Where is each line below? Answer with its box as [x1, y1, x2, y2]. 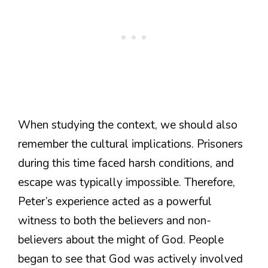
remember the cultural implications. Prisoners [18, 136, 243, 152]
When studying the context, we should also [18, 117, 237, 133]
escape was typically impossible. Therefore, [18, 174, 235, 190]
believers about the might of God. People [18, 232, 224, 248]
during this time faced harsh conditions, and [18, 155, 234, 171]
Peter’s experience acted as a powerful [18, 193, 212, 209]
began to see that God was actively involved [18, 251, 243, 267]
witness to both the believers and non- [18, 212, 211, 229]
